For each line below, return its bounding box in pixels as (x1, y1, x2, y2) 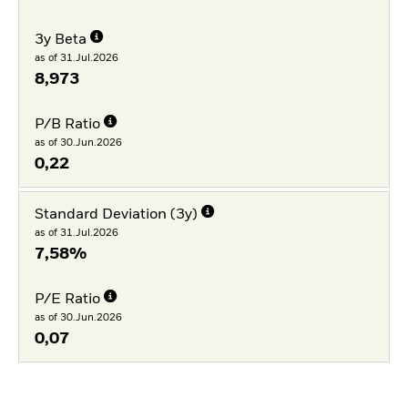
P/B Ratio (34, 117, 100, 132)
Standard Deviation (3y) (34, 207, 198, 222)
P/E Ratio (34, 291, 100, 307)
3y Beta (34, 33, 87, 48)
